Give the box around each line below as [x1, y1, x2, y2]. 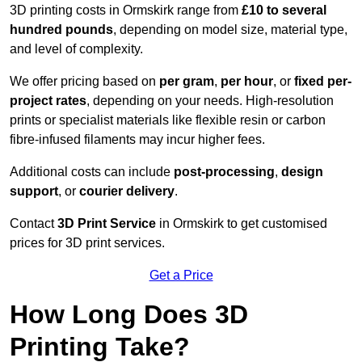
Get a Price [149, 268, 213, 283]
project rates [10, 94, 86, 108]
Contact [10, 217, 57, 231]
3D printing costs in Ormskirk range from [10, 3, 242, 18]
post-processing [174, 165, 275, 179]
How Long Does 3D [10, 300, 248, 330]
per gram [159, 74, 214, 89]
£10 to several [242, 3, 326, 18]
